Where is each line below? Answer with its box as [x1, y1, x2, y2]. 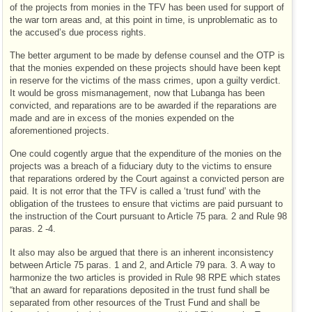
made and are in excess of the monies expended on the [10, 114, 234, 124]
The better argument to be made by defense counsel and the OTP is [10, 51, 285, 61]
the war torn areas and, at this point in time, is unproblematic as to [10, 15, 277, 26]
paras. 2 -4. [10, 224, 56, 235]
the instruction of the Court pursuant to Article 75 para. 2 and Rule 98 [10, 212, 287, 222]
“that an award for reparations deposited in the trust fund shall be [10, 285, 270, 295]
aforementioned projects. [10, 126, 109, 136]
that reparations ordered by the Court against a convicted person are [10, 174, 284, 185]
